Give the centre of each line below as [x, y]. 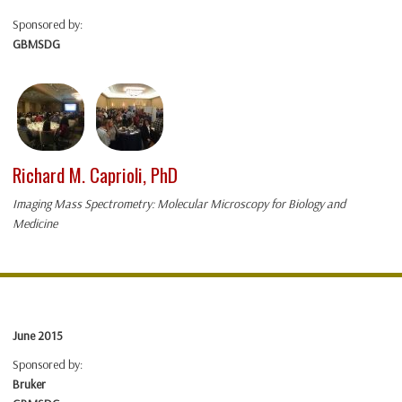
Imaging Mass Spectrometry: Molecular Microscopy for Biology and [179, 204]
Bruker [29, 385]
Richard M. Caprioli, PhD [95, 175]
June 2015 [38, 336]
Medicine [35, 224]
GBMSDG [36, 44]
